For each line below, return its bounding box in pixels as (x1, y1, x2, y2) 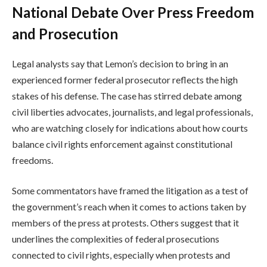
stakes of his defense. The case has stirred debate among (12, 89, 242, 101)
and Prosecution (12, 24, 118, 42)
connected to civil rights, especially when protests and (12, 249, 230, 261)
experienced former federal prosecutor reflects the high (12, 73, 238, 85)
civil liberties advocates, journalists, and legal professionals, (12, 105, 253, 117)
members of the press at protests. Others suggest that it (12, 217, 239, 229)
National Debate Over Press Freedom (12, 3, 254, 21)
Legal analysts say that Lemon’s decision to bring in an (12, 57, 228, 69)
